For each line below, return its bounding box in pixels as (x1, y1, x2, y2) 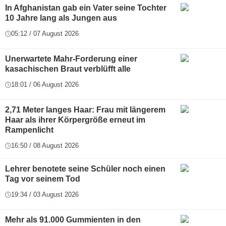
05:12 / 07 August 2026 (11, 30, 79, 38)
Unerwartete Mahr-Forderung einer (5, 54, 137, 64)
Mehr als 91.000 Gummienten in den (5, 215, 141, 224)
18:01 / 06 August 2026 (11, 81, 79, 89)
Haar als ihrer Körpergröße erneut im (5, 116, 145, 125)
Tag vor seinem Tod (5, 175, 80, 184)
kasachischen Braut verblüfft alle (5, 65, 131, 74)
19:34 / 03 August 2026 (11, 191, 79, 199)
